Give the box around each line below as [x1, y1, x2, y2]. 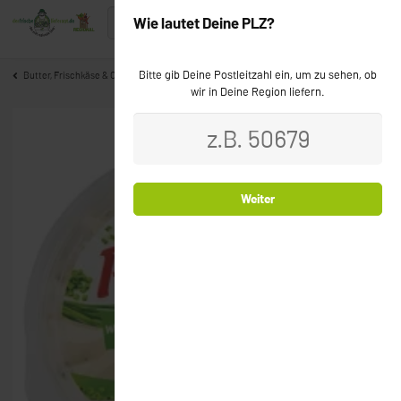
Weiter [241, 191, 275, 208]
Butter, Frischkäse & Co [23, 69, 122, 82]
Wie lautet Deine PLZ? [133, 14, 275, 33]
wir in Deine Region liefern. [191, 84, 325, 99]
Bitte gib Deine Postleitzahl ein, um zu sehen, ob [139, 67, 377, 82]
